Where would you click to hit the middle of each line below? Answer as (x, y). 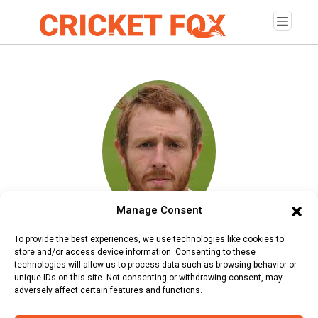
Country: (29, 286)
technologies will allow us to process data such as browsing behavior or (155, 265)
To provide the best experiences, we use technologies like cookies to (149, 239)
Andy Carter (51, 233)
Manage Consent (159, 210)
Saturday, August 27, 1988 (90, 259)
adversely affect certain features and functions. (108, 290)
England (68, 286)
